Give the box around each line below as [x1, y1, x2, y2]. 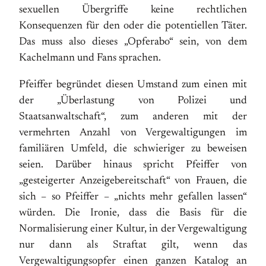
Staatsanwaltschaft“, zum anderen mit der [19, 112, 247, 122]
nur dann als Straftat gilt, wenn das [19, 240, 247, 251]
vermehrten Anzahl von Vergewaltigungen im [19, 128, 247, 138]
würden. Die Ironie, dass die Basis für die [19, 208, 247, 218]
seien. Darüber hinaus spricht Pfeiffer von [19, 160, 247, 170]
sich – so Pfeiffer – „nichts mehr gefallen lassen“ [19, 192, 247, 202]
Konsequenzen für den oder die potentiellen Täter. [19, 21, 247, 31]
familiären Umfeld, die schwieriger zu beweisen [19, 144, 247, 154]
